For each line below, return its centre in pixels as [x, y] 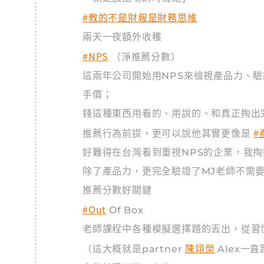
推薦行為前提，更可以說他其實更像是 [168, 133]
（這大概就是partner [134, 249]
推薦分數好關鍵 [117, 190]
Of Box [125, 210]
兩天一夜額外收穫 [122, 37]
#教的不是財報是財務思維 [140, 17]
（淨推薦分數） [145, 57]
